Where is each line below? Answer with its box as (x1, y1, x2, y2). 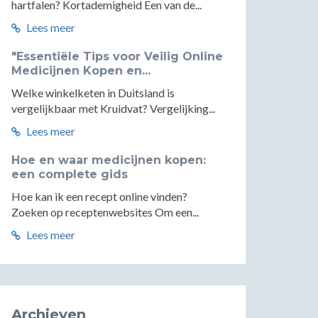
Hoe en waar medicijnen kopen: (11, 153, 206, 167)
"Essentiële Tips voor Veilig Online (11, 50, 223, 63)
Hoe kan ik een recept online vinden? (11, 190, 187, 203)
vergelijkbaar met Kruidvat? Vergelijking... (11, 102, 215, 115)
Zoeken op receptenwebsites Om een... (11, 205, 199, 219)
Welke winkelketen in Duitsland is (11, 86, 175, 99)
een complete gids (11, 168, 128, 181)
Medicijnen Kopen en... (11, 64, 150, 77)
